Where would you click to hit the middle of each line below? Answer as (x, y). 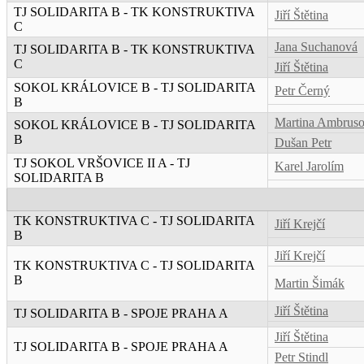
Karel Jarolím (309, 167)
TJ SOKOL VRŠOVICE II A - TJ (102, 163)
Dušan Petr (303, 143)
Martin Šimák (310, 284)
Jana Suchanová (316, 47)
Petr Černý (302, 91)
